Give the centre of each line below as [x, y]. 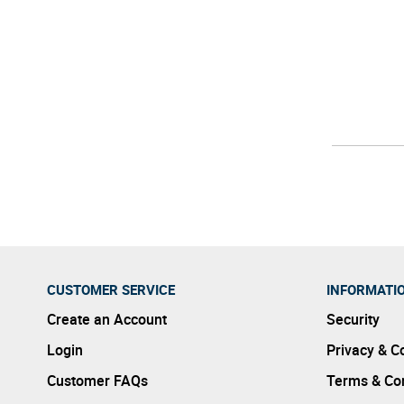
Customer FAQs [97, 381]
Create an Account [107, 319]
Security [353, 319]
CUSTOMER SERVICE [111, 289]
